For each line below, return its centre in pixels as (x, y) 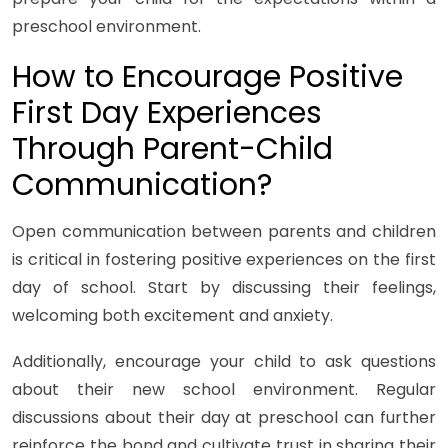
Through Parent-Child (172, 149)
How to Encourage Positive (207, 77)
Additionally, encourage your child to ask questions (224, 362)
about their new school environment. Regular (224, 390)
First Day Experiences (167, 113)
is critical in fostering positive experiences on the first (224, 260)
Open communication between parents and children (224, 232)
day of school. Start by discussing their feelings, (224, 288)
